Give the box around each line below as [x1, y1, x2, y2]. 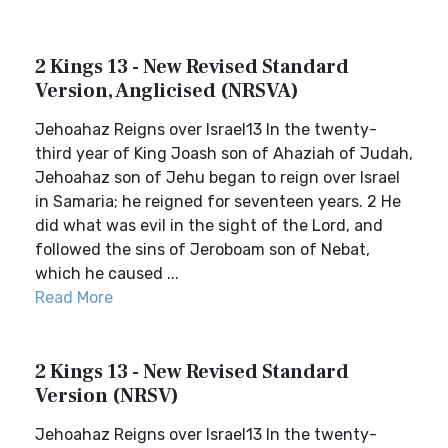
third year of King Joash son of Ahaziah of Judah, [35, 144, 413, 163]
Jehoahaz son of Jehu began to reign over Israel [35, 168, 400, 187]
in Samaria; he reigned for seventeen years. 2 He [35, 192, 401, 211]
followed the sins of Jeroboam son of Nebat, [35, 240, 370, 259]
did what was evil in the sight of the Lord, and [35, 216, 383, 235]
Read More [35, 288, 113, 307]
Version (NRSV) [35, 383, 179, 409]
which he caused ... [35, 264, 179, 283]
